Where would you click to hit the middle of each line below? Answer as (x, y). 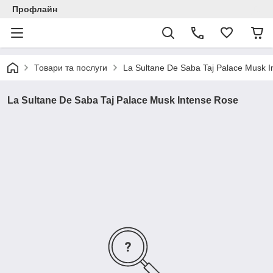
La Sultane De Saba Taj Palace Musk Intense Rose (123, 100)
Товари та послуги (71, 68)
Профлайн (35, 9)
